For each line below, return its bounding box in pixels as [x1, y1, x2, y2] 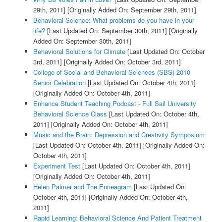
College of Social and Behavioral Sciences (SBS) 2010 [33, 67, 190, 77]
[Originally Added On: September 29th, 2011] [65, 5, 196, 15]
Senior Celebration [33, 78, 86, 88]
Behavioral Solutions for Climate [33, 47, 125, 56]
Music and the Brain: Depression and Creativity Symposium [33, 130, 205, 140]
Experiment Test [33, 161, 80, 171]
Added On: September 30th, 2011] [33, 36, 131, 46]
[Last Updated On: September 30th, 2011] [45, 26, 167, 36]
